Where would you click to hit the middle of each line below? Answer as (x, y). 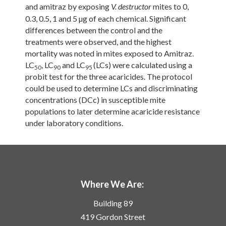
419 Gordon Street (113, 217)
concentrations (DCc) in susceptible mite (95, 100)
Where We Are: (112, 184)
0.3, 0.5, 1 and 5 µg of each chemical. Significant (106, 19)
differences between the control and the (94, 30)
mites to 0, (170, 7)
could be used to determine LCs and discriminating (111, 88)
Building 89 (113, 203)
